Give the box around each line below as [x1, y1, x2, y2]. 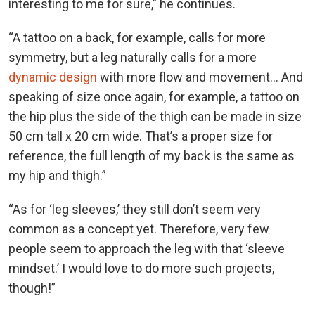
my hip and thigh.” [8, 167, 106, 183]
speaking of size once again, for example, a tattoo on [8, 89, 300, 104]
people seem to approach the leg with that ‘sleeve [8, 240, 285, 256]
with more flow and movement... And [97, 69, 303, 84]
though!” [8, 280, 56, 295]
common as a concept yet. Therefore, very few [8, 221, 269, 236]
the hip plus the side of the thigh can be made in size [8, 108, 302, 124]
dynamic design [8, 69, 97, 84]
